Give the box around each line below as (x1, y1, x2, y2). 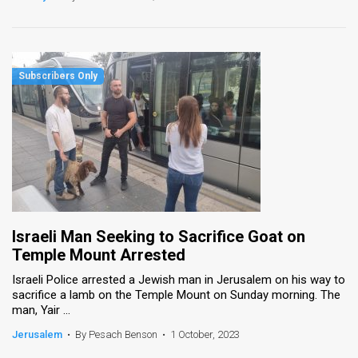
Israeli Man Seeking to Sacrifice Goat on (12, 226, 305, 246)
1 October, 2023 (170, 328, 240, 340)
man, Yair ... (12, 302, 70, 317)
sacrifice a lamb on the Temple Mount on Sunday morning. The (12, 287, 340, 302)
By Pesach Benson (75, 328, 157, 340)
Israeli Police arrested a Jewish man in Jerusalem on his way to (12, 272, 345, 287)
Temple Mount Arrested (12, 245, 185, 265)
